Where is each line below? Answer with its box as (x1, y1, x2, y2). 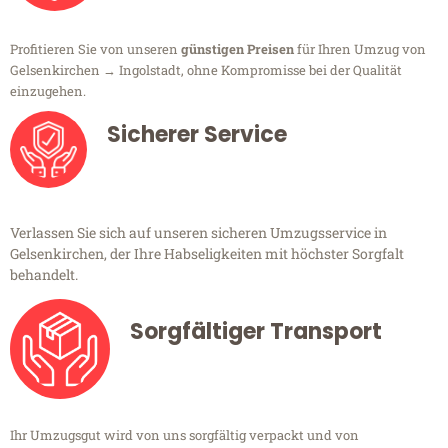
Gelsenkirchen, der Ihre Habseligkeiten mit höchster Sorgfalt (10, 244, 404, 264)
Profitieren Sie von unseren (10, 40, 181, 59)
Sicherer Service (107, 119, 287, 151)
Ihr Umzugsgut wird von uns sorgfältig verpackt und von (10, 426, 359, 445)
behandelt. (10, 265, 78, 285)
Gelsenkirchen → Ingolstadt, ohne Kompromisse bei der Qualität (10, 61, 402, 80)
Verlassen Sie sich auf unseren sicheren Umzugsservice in (10, 223, 387, 243)
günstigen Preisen (181, 40, 294, 59)
